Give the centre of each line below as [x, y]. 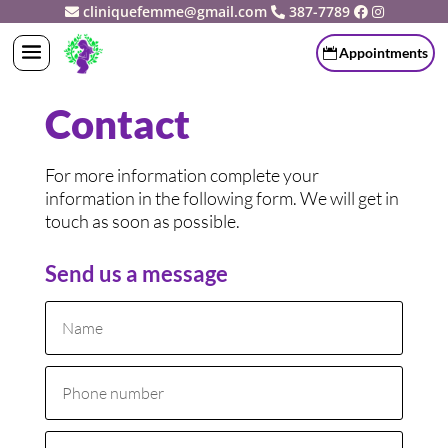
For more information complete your [181, 175]
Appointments [383, 52]
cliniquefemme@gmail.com [176, 11]
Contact [117, 124]
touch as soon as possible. [142, 221]
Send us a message [136, 273]
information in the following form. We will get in [221, 198]
